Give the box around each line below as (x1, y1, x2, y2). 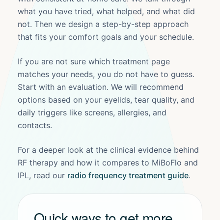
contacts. (18, 120, 52, 130)
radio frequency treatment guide (67, 170, 189, 180)
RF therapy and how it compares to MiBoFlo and (18, 158, 198, 167)
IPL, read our (18, 170, 67, 180)
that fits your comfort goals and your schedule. (18, 32, 194, 42)
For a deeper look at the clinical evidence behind (18, 145, 199, 155)
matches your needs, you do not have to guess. (18, 69, 194, 79)
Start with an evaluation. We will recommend (18, 82, 184, 92)
